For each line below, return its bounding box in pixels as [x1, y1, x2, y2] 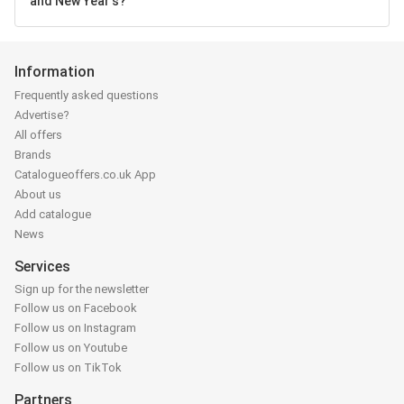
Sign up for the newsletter [14, 281, 149, 296]
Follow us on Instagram [14, 320, 136, 335]
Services [14, 258, 70, 276]
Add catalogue [14, 207, 91, 222]
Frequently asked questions [14, 88, 159, 103]
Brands [14, 148, 51, 162]
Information [14, 63, 95, 80]
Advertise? [14, 108, 69, 123]
